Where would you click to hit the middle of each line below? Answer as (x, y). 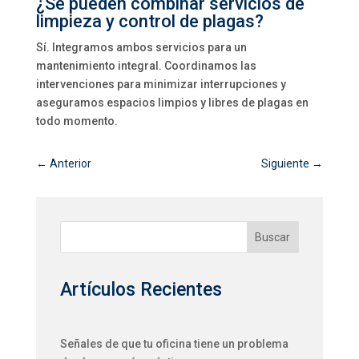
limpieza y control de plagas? (149, 21)
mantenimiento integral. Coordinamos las (146, 66)
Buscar (273, 237)
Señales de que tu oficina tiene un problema (174, 343)
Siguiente (286, 163)
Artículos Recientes (141, 290)
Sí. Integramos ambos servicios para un (141, 47)
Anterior (70, 163)
